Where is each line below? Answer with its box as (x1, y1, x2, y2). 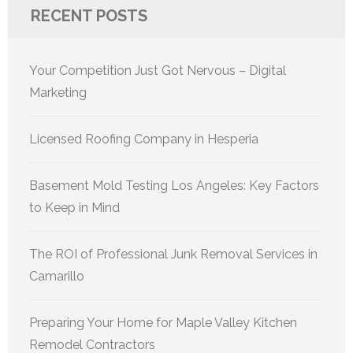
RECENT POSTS (31, 6, 147, 26)
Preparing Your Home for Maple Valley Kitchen (29, 315, 297, 331)
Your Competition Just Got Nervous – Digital (29, 63, 286, 79)
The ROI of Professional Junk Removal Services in (29, 247, 318, 262)
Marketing (29, 85, 87, 101)
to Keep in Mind (29, 200, 120, 216)
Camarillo (29, 269, 84, 284)
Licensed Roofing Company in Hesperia (29, 132, 258, 147)
